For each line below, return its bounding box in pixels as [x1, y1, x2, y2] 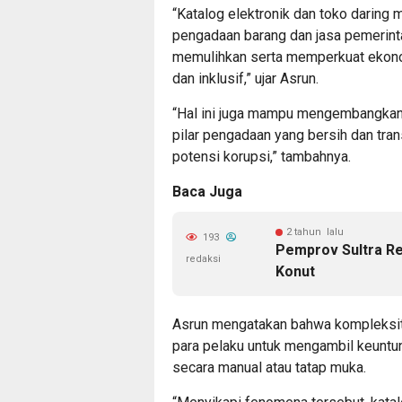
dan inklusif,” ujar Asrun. [172, 70, 319, 87]
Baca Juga [172, 183, 242, 200]
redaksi [186, 253, 221, 265]
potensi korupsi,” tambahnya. [172, 148, 351, 165]
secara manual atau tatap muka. [172, 359, 366, 376]
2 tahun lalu [286, 226, 344, 238]
